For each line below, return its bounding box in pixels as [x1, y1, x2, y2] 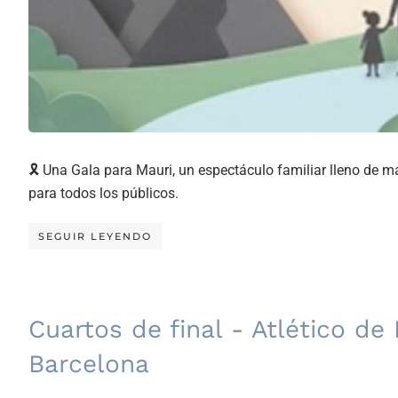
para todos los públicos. [28, 184, 179, 202]
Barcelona [28, 348, 149, 378]
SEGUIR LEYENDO [38, 229, 152, 243]
